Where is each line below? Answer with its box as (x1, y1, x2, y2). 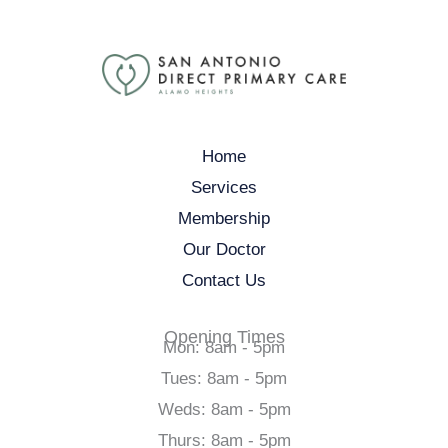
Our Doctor (182, 239, 266, 259)
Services (191, 177, 257, 197)
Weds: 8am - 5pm (157, 399, 291, 419)
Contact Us (182, 270, 266, 290)
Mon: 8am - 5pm (163, 337, 285, 357)
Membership (178, 208, 270, 228)
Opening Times (163, 326, 285, 347)
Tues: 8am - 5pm (161, 368, 287, 388)
